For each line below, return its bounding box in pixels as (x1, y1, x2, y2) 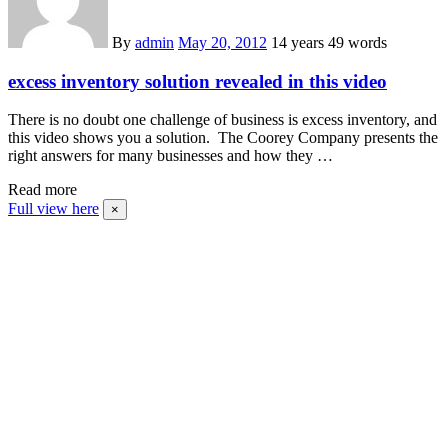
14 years (271, 33, 328, 51)
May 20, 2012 (178, 33, 267, 51)
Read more (8, 181, 77, 199)
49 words (328, 33, 387, 51)
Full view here (8, 200, 99, 218)
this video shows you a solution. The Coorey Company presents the (8, 129, 438, 147)
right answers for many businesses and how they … (8, 147, 333, 165)
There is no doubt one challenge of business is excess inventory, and (8, 111, 437, 129)
